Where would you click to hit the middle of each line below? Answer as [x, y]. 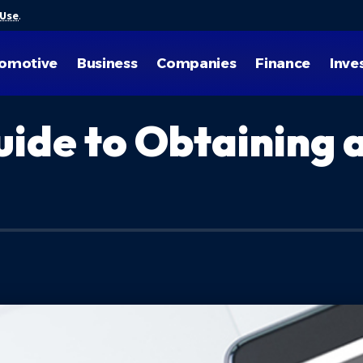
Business [107, 63]
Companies [196, 63]
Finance [283, 63]
